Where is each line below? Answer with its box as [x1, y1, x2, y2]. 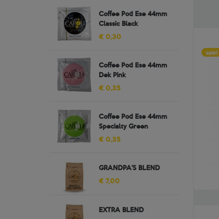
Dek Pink [99, 70, 126, 79]
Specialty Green [99, 121, 148, 131]
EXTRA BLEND [99, 205, 144, 214]
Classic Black [99, 19, 138, 28]
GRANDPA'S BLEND [99, 163, 160, 172]
